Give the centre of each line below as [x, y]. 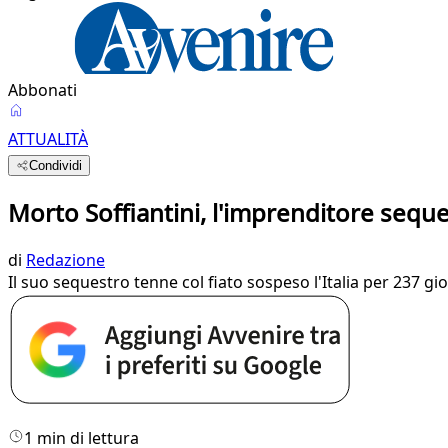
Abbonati [42, 90]
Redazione [65, 259]
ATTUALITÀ [48, 139]
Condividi [56, 165]
